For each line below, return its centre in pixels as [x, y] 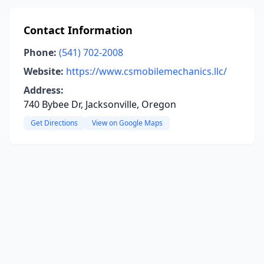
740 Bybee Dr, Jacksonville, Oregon [100, 104]
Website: [44, 71]
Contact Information [78, 30]
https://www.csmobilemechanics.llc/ [146, 71]
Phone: [40, 52]
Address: [44, 90]
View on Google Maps [127, 123]
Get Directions [54, 123]
